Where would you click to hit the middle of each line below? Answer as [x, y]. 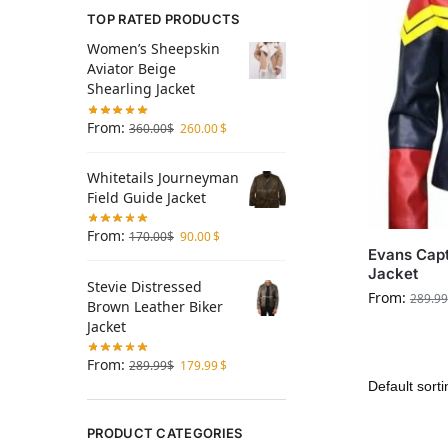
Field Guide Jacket [146, 197]
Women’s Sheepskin [153, 49]
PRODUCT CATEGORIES [165, 432]
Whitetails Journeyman [163, 177]
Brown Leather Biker [155, 306]
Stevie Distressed [144, 286]
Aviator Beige [131, 69]
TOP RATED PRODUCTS [163, 19]
